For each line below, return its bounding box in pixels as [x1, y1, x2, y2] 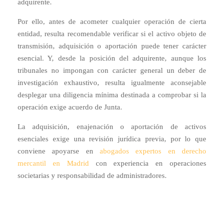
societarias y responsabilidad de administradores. [18, 172, 167, 179]
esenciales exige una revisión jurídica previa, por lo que [18, 135, 206, 143]
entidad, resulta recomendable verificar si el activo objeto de [18, 30, 206, 38]
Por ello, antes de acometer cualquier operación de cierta [18, 18, 206, 25]
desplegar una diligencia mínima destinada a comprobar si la [18, 91, 206, 99]
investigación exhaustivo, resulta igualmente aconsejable [18, 79, 206, 87]
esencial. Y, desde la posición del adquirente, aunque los [18, 54, 206, 62]
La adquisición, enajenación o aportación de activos [18, 123, 206, 131]
